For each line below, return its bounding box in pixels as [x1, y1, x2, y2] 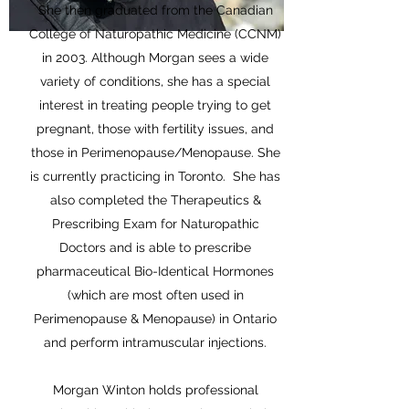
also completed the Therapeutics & [49, 193, 261, 207]
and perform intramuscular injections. [44, 335, 267, 350]
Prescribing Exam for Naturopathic [51, 216, 259, 231]
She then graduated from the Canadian [37, 3, 273, 17]
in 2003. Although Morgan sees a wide [42, 50, 268, 65]
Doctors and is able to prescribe [59, 240, 251, 255]
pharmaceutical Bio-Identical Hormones [37, 264, 274, 278]
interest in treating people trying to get [39, 98, 271, 112]
